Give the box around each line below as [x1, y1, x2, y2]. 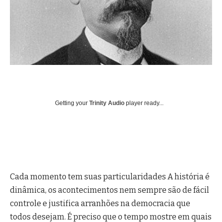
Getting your [55, 99, 89, 107]
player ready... [124, 99, 164, 107]
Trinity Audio [89, 99, 124, 107]
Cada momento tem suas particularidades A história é [10, 172, 210, 182]
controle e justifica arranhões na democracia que [10, 199, 190, 209]
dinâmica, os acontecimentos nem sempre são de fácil [10, 185, 209, 195]
